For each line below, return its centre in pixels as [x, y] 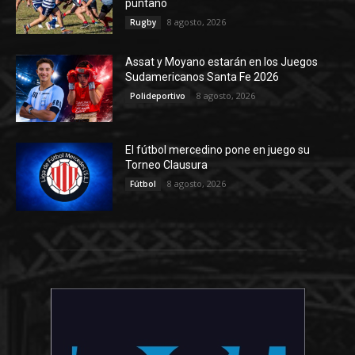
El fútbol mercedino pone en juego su [218, 150]
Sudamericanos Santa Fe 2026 [202, 76]
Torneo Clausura [167, 165]
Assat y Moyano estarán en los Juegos [222, 61]
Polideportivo [158, 95]
